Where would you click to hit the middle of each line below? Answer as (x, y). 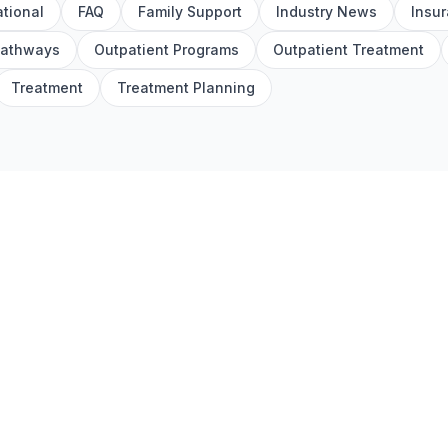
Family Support (190, 11)
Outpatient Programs (166, 49)
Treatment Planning (186, 87)
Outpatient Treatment (348, 49)
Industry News (326, 11)
